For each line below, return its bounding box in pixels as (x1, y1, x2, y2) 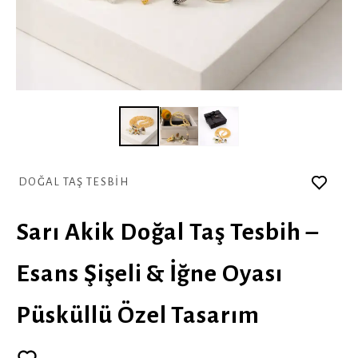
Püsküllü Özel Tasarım (16, 302, 261, 328)
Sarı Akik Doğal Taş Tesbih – (16, 219, 319, 245)
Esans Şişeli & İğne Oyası (16, 261, 283, 286)
